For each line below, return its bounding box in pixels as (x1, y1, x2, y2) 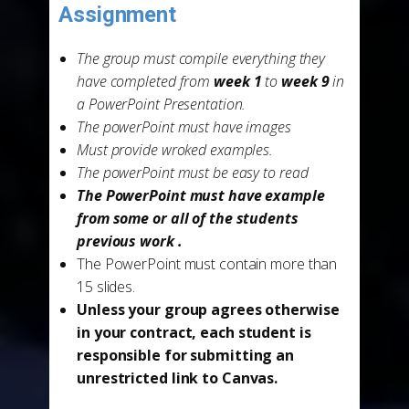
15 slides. (77, 277, 136, 297)
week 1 (214, 71, 266, 91)
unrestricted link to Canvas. (77, 368, 278, 388)
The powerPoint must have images (77, 117, 291, 137)
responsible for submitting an (77, 345, 295, 365)
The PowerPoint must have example (77, 185, 325, 205)
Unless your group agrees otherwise (77, 299, 340, 320)
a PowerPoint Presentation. (77, 94, 250, 114)
